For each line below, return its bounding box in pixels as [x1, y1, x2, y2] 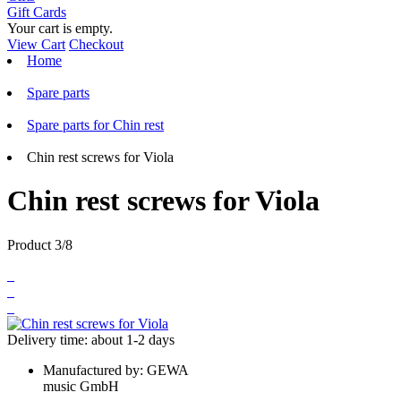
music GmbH [43, 378, 119, 394]
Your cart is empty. [7, 21, 113, 36]
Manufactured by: [43, 362, 147, 378]
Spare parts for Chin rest [27, 117, 164, 132]
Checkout [69, 37, 124, 52]
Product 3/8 [7, 236, 73, 252]
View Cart [7, 37, 65, 52]
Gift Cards [7, 4, 66, 20]
